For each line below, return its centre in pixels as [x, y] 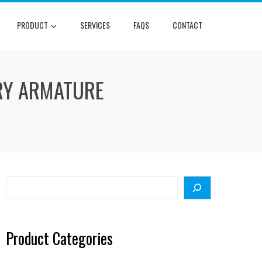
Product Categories [59, 238]
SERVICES [95, 25]
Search [24, 183]
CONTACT [187, 25]
